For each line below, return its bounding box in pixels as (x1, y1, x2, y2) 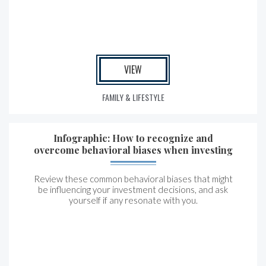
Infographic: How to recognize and (53, 132, 213, 144)
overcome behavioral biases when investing (33, 144, 233, 156)
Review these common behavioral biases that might (33, 173, 233, 184)
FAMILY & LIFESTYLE (102, 91, 164, 103)
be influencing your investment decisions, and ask (38, 184, 228, 195)
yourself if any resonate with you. (68, 195, 198, 205)
